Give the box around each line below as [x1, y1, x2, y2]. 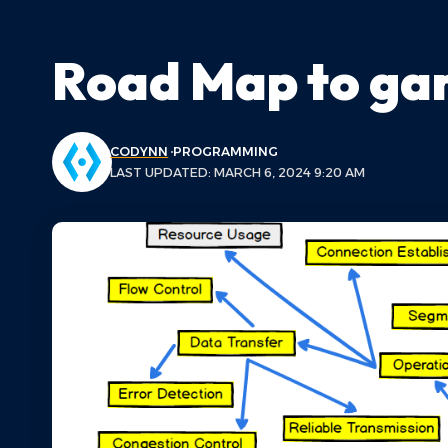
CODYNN [110, 144, 169, 159]
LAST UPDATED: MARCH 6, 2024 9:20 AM [110, 165, 366, 180]
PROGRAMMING [173, 144, 279, 159]
